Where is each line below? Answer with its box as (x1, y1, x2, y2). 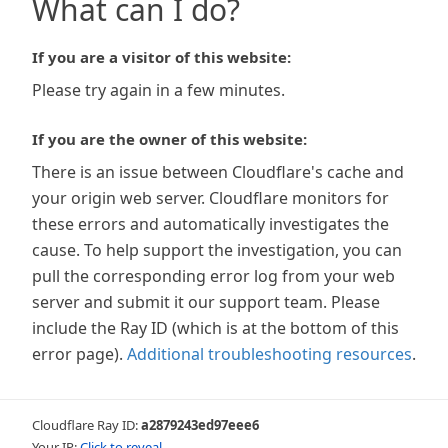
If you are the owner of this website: (32, 129, 307, 149)
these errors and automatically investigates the (32, 213, 389, 235)
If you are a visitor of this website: (32, 47, 291, 67)
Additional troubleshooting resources (127, 343, 412, 365)
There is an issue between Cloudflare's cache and (32, 161, 404, 183)
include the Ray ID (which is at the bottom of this (32, 317, 399, 339)
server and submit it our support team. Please (32, 291, 380, 313)
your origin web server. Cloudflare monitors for (32, 187, 389, 209)
